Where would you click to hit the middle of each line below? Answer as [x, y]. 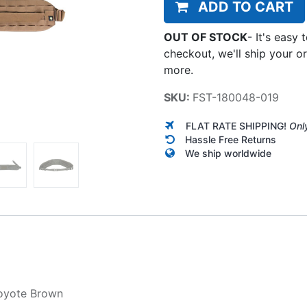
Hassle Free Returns [231, 139]
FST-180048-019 [236, 97]
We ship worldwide [228, 153]
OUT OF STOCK [206, 37]
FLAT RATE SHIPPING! [237, 126]
